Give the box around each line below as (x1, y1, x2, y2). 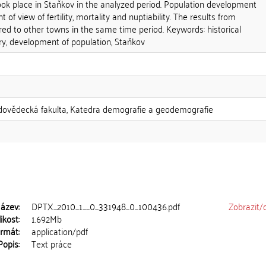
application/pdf (31, 223, 88, 239)
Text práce (31, 235, 72, 252)
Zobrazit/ (229, 198, 264, 214)
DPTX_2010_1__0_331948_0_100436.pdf (31, 198, 180, 214)
